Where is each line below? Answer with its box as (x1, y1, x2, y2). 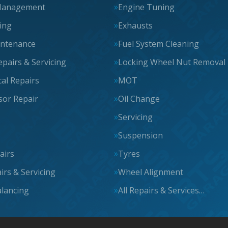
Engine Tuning (118, 2, 175, 13)
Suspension (118, 130, 163, 141)
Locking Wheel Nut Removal (118, 56, 225, 68)
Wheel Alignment (118, 166, 183, 178)
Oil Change (118, 93, 160, 104)
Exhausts (118, 20, 153, 31)
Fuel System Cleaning (118, 38, 199, 49)
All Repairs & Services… (118, 185, 205, 196)
